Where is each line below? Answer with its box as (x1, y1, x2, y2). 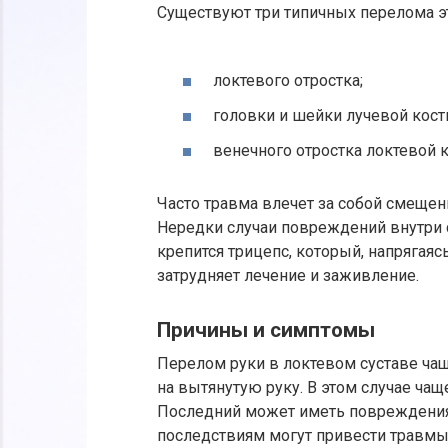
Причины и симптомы (157, 318, 375, 343)
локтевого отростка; (213, 70, 363, 90)
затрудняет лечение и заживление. (157, 265, 419, 285)
